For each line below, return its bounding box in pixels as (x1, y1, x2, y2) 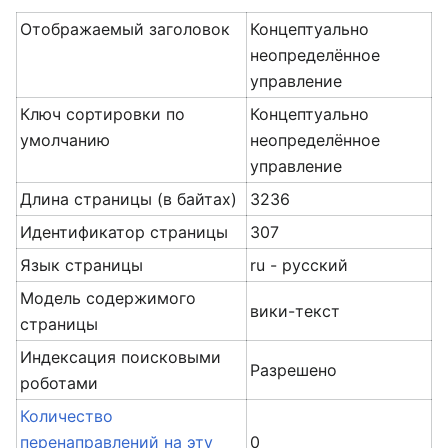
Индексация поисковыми (20, 347, 222, 367)
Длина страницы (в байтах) (20, 189, 238, 209)
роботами (20, 373, 99, 393)
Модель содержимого (20, 288, 197, 308)
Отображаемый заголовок (20, 19, 231, 39)
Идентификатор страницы (20, 222, 229, 242)
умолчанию (20, 130, 111, 150)
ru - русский (250, 255, 349, 275)
